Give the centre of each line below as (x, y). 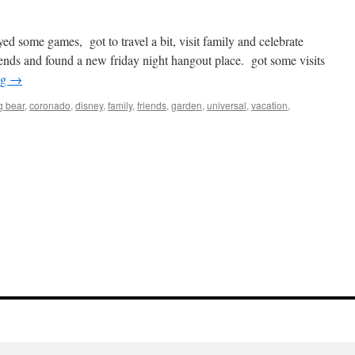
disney (89, 105)
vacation (269, 105)
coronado (50, 105)
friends (152, 105)
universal (227, 105)
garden (187, 105)
